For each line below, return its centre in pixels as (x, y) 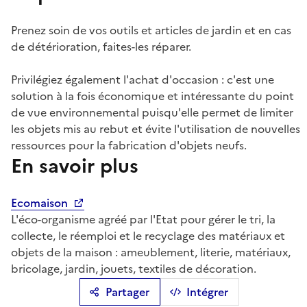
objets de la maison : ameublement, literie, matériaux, (151, 252)
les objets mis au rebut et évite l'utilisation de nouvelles (156, 129)
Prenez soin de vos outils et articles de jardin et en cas (151, 30)
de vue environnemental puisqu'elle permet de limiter (152, 112)
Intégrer (207, 292)
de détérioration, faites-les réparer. (101, 47)
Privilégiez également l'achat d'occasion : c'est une (143, 79)
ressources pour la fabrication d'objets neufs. (129, 145)
